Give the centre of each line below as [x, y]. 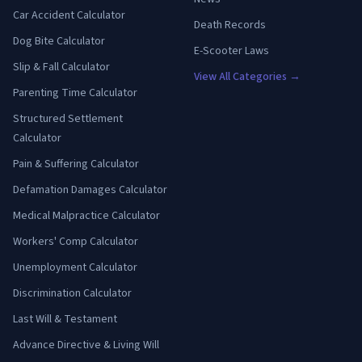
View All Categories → [247, 77]
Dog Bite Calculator [59, 42]
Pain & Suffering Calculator [76, 164]
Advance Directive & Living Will [86, 345]
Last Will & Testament [65, 320]
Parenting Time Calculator [75, 93]
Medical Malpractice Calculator [86, 216]
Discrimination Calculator [72, 294]
